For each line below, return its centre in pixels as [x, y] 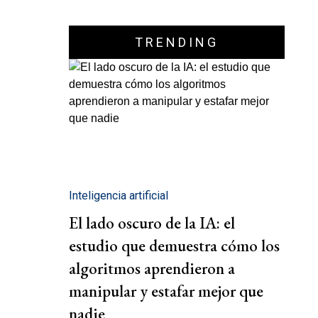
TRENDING [177, 42]
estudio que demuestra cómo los [174, 246]
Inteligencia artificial [119, 196]
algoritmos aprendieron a [152, 269]
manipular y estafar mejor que [166, 291]
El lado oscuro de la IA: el [152, 223]
